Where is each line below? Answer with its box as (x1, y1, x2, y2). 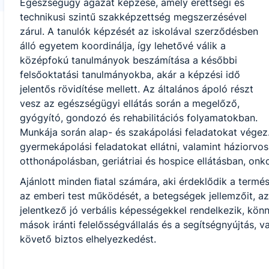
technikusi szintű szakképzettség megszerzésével (19, 11, 247, 23)
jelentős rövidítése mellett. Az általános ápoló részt (19, 83, 253, 95)
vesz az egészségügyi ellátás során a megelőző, (19, 97, 240, 109)
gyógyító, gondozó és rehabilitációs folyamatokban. (19, 112, 258, 124)
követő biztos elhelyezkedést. (19, 233, 156, 245)
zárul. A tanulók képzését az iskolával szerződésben (19, 25, 258, 37)
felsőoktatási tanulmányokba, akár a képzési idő (19, 68, 240, 80)
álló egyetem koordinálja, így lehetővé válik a (19, 40, 226, 52)
